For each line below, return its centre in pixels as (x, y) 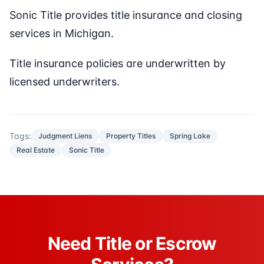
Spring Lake (190, 136)
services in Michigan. (62, 34)
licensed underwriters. (65, 82)
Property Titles (131, 136)
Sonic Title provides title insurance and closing (126, 15)
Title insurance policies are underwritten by (118, 64)
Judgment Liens (65, 136)
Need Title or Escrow (132, 244)
